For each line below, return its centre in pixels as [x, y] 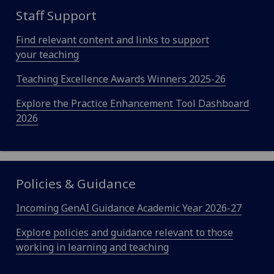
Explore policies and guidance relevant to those [124, 233]
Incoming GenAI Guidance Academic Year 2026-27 [128, 208]
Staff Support [56, 16]
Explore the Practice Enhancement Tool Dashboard [132, 104]
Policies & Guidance [76, 184]
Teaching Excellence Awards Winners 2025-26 [120, 79]
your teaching [47, 55]
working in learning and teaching [92, 247]
